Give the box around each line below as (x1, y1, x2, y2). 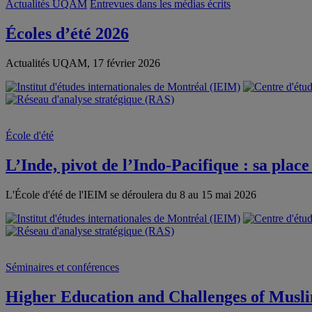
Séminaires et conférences (6, 261, 119, 273)
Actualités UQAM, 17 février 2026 (6, 57, 160, 70)
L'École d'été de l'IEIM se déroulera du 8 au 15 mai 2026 (6, 189, 256, 201)
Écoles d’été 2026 (6, 24, 129, 43)
